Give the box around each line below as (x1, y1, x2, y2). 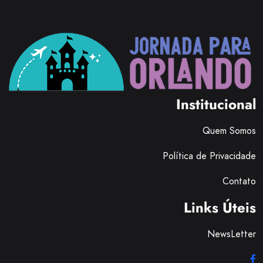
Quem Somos (203, 123, 256, 137)
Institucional (176, 93, 256, 114)
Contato (222, 174, 256, 188)
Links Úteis (184, 197, 256, 218)
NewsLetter (207, 227, 256, 241)
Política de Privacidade (163, 149, 256, 163)
